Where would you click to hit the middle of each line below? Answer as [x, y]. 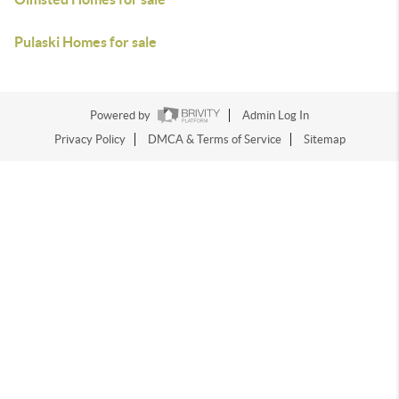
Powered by [122, 116]
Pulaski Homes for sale [85, 42]
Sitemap [324, 140]
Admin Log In [276, 116]
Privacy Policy [90, 140]
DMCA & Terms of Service [214, 140]
